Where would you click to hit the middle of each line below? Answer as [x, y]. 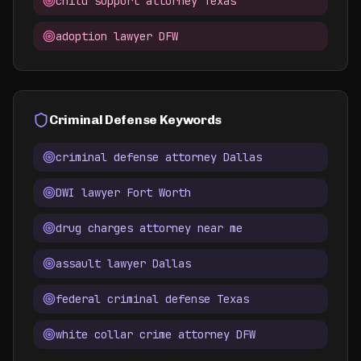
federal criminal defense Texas [152, 299]
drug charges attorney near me [149, 228]
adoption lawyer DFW [117, 36]
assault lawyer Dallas [123, 263]
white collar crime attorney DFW [156, 334]
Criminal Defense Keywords [135, 120]
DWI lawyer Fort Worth [123, 193]
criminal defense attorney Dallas [159, 157]
